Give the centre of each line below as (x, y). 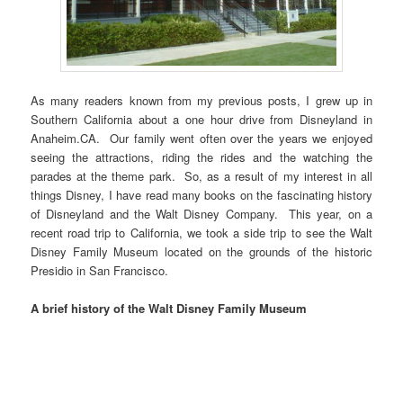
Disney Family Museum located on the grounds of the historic (201, 251)
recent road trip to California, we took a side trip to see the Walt (201, 232)
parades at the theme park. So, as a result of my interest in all (201, 175)
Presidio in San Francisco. (100, 270)
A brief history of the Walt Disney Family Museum (169, 308)
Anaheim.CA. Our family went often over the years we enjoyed (201, 138)
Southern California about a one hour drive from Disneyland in (201, 119)
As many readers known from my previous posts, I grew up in (201, 100)
